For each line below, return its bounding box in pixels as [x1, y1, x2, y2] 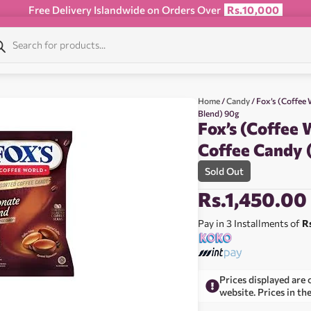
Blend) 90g [198, 108, 240, 118]
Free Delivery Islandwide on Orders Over [28, 3, 224, 16]
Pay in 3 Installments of [198, 217, 303, 229]
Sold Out [205, 165, 244, 177]
